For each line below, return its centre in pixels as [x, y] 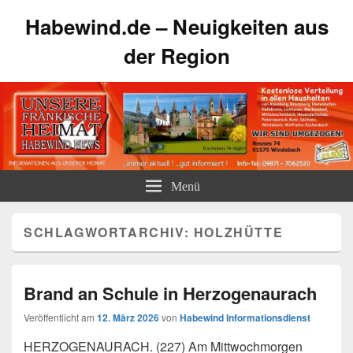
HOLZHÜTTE [238, 232]
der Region [176, 56]
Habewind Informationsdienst [245, 318]
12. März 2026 [128, 318]
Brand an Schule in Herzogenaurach [170, 293]
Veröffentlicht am [60, 317]
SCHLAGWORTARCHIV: [109, 232]
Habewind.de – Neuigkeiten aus [176, 26]
